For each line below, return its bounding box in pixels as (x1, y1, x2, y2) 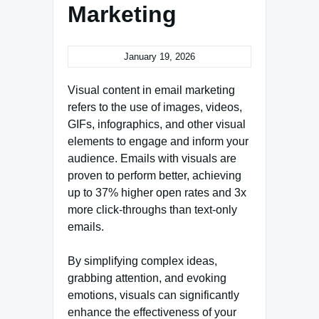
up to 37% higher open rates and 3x (68, 186, 246, 199)
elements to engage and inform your (68, 135, 249, 147)
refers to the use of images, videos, (68, 100, 242, 113)
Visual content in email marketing (68, 83, 235, 96)
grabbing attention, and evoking (68, 271, 226, 284)
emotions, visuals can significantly (68, 288, 239, 301)
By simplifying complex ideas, (68, 254, 217, 267)
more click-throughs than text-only (68, 203, 237, 216)
